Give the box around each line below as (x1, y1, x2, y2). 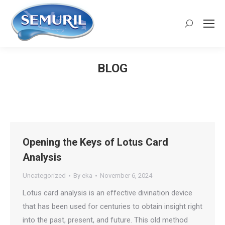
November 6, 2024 (100, 172, 152, 179)
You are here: (113, 79, 156, 88)
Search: (184, 21, 209, 30)
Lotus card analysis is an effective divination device (23, 188, 192, 197)
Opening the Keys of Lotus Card (23, 136, 168, 148)
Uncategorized (23, 172, 66, 179)
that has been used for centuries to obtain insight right (23, 202, 202, 211)
